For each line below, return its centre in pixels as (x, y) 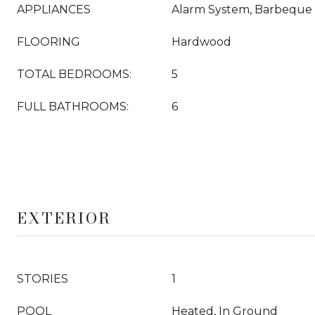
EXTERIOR (64, 218)
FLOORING (49, 42)
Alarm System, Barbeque (242, 9)
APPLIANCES (54, 9)
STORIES (43, 279)
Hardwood (201, 42)
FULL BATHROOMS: (73, 107)
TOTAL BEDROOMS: (74, 74)
